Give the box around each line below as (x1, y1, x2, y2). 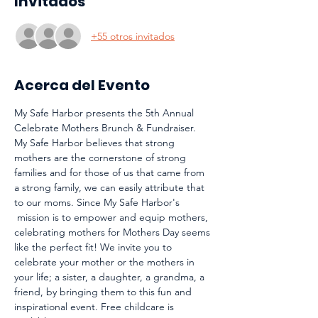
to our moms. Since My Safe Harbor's (14, 196, 182, 209)
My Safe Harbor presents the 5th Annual (14, 106, 197, 119)
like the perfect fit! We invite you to (14, 241, 175, 253)
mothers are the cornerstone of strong (14, 151, 189, 164)
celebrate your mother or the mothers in (14, 256, 197, 268)
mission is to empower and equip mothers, (14, 211, 211, 224)
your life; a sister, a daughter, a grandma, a (14, 270, 207, 283)
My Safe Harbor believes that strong (14, 136, 177, 149)
